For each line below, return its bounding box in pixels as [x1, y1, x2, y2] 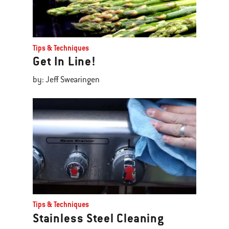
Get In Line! [33, 54, 96, 70]
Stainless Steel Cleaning [33, 210, 164, 226]
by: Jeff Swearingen [33, 75, 100, 85]
